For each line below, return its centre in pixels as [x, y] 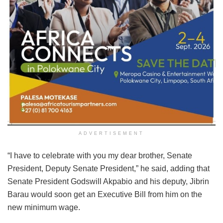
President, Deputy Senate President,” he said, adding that [109, 169]
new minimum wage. [44, 208]
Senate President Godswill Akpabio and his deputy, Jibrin [108, 182]
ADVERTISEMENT [111, 134]
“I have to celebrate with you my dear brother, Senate [100, 156]
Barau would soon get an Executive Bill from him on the [105, 195]
